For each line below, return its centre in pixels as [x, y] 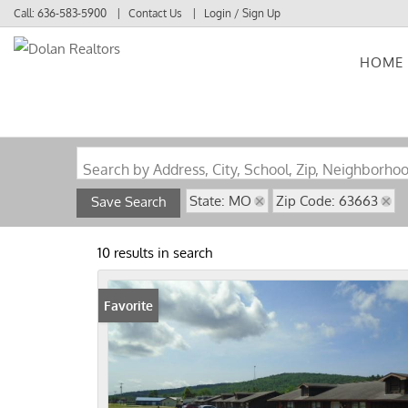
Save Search [128, 202]
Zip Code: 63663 [327, 201]
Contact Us [155, 13]
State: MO [220, 201]
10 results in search [155, 253]
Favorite [128, 306]
